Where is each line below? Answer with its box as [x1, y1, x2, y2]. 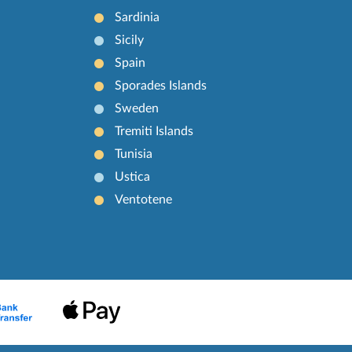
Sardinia [115, 11, 160, 24]
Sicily [115, 34, 145, 47]
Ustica [115, 170, 151, 184]
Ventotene [115, 193, 173, 207]
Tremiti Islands [115, 125, 194, 138]
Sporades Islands [115, 79, 207, 93]
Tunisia [115, 148, 153, 161]
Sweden [115, 102, 159, 115]
